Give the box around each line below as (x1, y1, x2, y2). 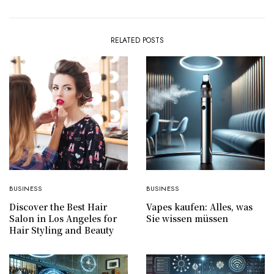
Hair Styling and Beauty (9, 223, 114, 236)
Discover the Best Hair (9, 200, 107, 213)
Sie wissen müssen (146, 212, 228, 224)
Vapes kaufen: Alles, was (146, 200, 253, 213)
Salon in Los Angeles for (9, 212, 117, 224)
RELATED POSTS (110, 34, 164, 46)
